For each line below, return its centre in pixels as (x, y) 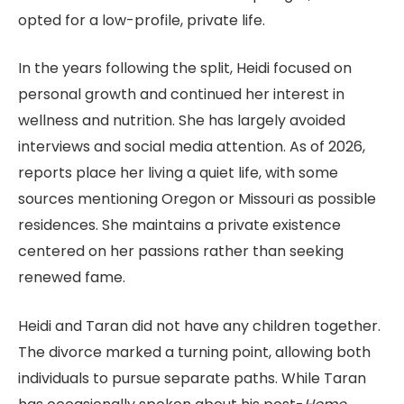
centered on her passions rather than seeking (181, 252)
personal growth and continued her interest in (181, 95)
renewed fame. (72, 278)
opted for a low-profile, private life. (142, 20)
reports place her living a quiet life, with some (178, 173)
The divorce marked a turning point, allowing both (194, 352)
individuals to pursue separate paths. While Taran (192, 378)
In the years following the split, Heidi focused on (185, 69)
